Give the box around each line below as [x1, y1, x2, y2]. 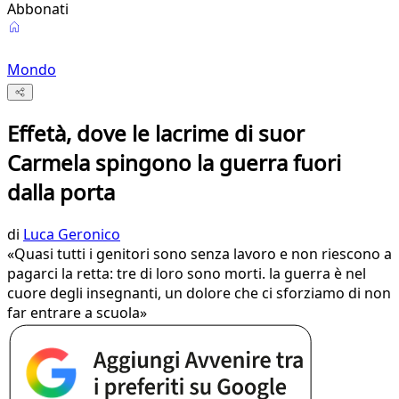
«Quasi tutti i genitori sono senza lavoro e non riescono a [7, 244, 392, 265]
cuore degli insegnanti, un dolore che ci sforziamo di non [7, 283, 391, 304]
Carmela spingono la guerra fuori [7, 148, 341, 178]
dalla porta [7, 177, 115, 208]
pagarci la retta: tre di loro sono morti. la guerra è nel [7, 264, 366, 284]
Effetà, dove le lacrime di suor [7, 118, 305, 149]
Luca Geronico [23, 224, 120, 245]
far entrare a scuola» [7, 303, 147, 323]
